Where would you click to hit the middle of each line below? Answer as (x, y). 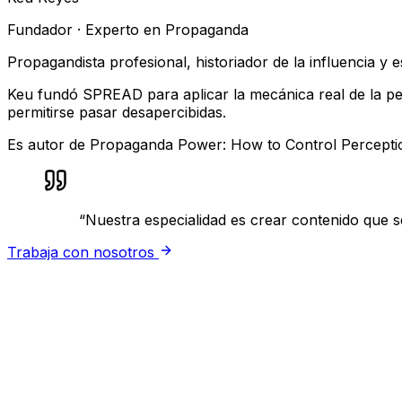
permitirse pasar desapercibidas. (117, 113)
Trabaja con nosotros (81, 253)
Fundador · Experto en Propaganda (128, 30)
